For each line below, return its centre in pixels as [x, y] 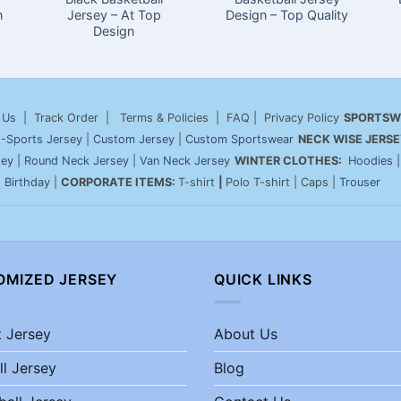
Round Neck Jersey [77, 161]
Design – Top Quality [287, 14]
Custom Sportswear [239, 139]
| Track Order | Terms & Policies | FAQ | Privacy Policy [178, 118]
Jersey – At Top [114, 14]
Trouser [360, 182]
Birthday [27, 182]
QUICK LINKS [263, 279]
